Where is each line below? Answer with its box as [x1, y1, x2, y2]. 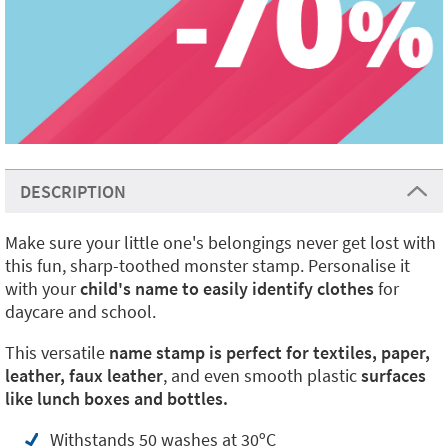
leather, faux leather [5, 364, 163, 387]
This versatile [5, 341, 109, 364]
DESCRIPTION [20, 180, 126, 203]
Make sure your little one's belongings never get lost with [5, 231, 436, 254]
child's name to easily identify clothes [80, 277, 374, 300]
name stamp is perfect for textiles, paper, [109, 341, 430, 364]
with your [5, 277, 80, 300]
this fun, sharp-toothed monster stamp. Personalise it [5, 254, 410, 277]
